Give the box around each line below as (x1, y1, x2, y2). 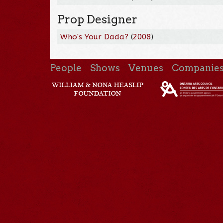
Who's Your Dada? (60, 32, 129, 41)
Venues (128, 62, 164, 74)
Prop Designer (57, 12, 138, 26)
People (50, 62, 82, 74)
